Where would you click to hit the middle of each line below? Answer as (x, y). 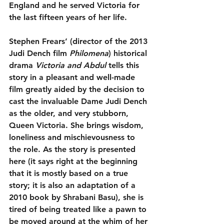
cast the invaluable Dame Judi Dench (79, 101)
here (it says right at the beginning (74, 161)
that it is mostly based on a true (70, 173)
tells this (124, 65)
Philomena (89, 53)
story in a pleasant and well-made (73, 77)
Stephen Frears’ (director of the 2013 (79, 41)
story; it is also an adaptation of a (73, 185)
